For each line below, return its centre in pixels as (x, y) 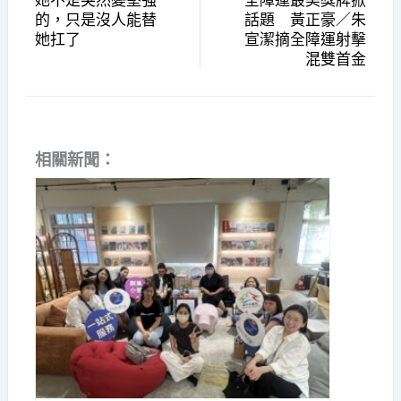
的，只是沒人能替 (95, 20)
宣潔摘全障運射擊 (306, 40)
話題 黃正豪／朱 (306, 20)
